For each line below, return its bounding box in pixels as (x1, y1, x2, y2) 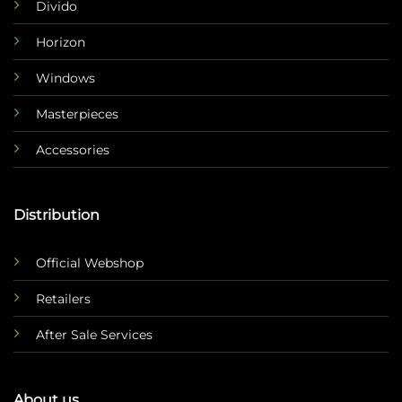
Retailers (35, 290, 91, 307)
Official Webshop (35, 254, 144, 271)
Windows (35, 69, 95, 86)
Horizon (35, 33, 85, 50)
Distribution (13, 206, 100, 224)
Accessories (35, 141, 109, 158)
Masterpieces (35, 105, 118, 122)
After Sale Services (35, 326, 153, 343)
